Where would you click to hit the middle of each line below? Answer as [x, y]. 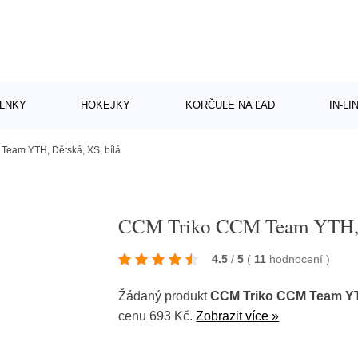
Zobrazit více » [238, 316]
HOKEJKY [106, 105]
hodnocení [298, 259]
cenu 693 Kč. [157, 316]
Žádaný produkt [165, 296]
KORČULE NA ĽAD [230, 105]
